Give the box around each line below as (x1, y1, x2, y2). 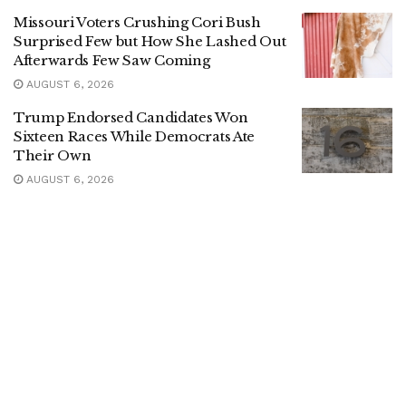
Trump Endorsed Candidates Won (14, 109, 248, 127)
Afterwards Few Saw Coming (14, 52, 210, 70)
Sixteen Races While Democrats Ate (14, 128, 256, 146)
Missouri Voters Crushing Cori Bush (14, 14, 261, 32)
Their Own (14, 147, 92, 165)
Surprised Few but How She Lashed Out (14, 33, 286, 51)
